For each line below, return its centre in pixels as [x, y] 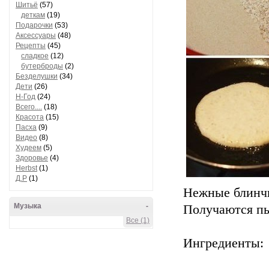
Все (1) [138, 220]
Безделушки [37, 76]
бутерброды [42, 66]
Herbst [26, 168]
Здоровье [32, 158]
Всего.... [29, 107]
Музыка [28, 206]
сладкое [35, 56]
